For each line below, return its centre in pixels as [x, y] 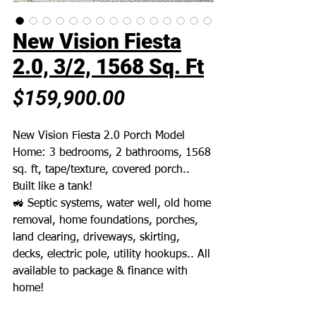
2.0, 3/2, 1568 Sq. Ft [108, 67]
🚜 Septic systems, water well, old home [112, 204]
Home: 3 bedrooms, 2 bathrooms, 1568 [112, 153]
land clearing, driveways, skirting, [96, 238]
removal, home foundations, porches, [105, 221]
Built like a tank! [53, 187]
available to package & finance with [100, 272]
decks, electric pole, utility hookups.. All [111, 255]
